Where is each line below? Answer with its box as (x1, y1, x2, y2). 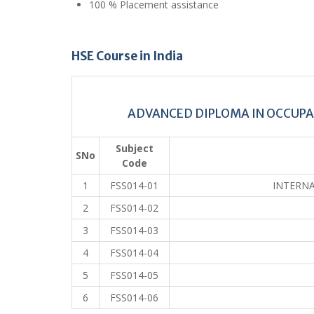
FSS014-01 (110, 178, 158, 192)
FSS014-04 (110, 245, 158, 259)
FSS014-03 (110, 223, 158, 237)
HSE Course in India (71, 48, 183, 64)
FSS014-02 (110, 200, 158, 214)
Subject (115, 141, 153, 155)
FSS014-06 (110, 290, 158, 304)
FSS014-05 (110, 268, 158, 282)
